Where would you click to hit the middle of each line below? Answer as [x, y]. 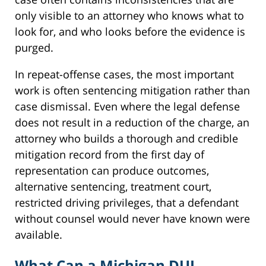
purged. [34, 48]
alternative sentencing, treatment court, [113, 187]
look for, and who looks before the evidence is [130, 32]
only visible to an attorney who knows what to [129, 16]
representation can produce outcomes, [112, 171]
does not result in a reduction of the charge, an [132, 123]
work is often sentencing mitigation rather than [132, 91]
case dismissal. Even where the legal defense [127, 107]
